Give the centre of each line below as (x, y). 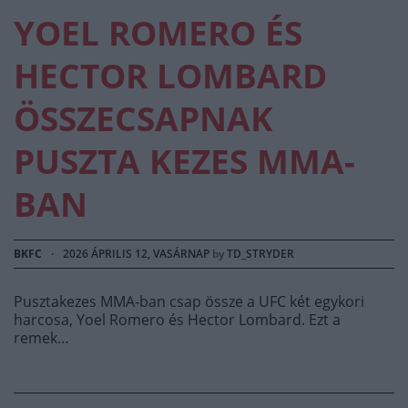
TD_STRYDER (260, 254)
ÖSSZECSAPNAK (143, 119)
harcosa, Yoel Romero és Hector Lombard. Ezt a (177, 320)
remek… (41, 338)
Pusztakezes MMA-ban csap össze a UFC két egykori (189, 302)
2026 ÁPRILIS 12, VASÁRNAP (136, 254)
